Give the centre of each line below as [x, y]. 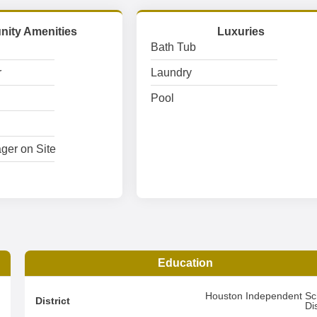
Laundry [172, 73]
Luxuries [241, 31]
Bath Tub [174, 47]
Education [186, 263]
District [53, 301]
